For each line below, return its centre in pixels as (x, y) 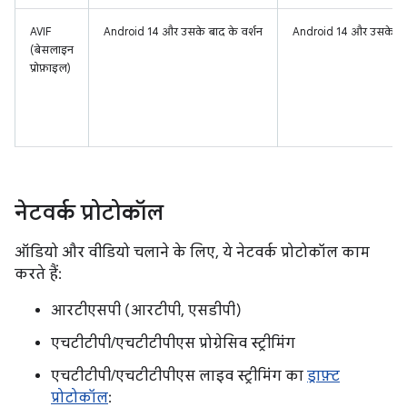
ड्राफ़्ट (323, 376)
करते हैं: (38, 274)
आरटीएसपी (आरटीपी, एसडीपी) (146, 311)
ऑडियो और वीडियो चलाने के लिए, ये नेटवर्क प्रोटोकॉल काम (192, 253)
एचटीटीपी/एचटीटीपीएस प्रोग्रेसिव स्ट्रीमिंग (173, 343)
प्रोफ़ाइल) (50, 68)
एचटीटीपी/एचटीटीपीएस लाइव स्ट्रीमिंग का (179, 376)
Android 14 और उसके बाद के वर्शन (183, 31)
